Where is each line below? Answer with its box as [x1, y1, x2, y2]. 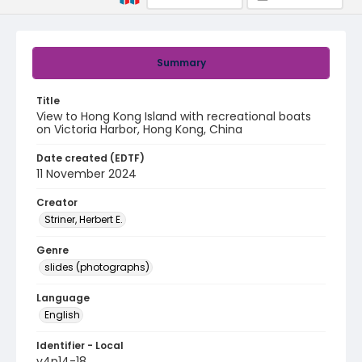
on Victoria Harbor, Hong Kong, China [36, 121, 242, 137]
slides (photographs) [44, 260, 149, 274]
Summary [156, 56, 206, 69]
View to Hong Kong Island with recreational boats [36, 108, 311, 124]
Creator [36, 196, 78, 209]
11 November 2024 [36, 166, 137, 182]
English [44, 308, 80, 322]
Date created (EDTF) [36, 151, 145, 165]
